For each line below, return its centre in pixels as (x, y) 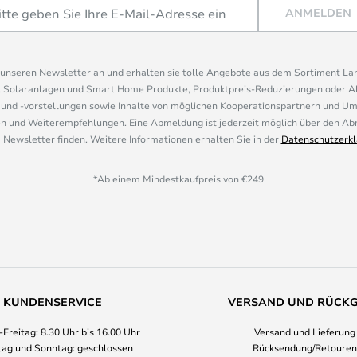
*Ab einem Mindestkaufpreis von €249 (178, 178)
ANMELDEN (318, 12)
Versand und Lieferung (305, 331)
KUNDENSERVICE (52, 302)
